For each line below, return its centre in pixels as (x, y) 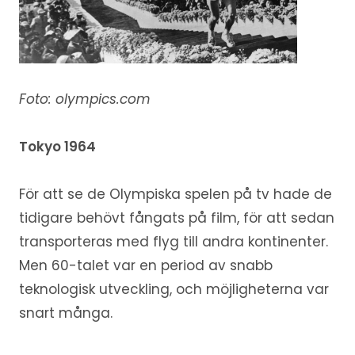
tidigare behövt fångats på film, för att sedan (176, 218)
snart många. (65, 313)
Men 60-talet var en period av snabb (145, 265)
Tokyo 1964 (57, 146)
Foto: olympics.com (84, 99)
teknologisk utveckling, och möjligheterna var (174, 289)
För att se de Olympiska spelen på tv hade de (175, 194)
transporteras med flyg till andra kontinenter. (173, 241)
